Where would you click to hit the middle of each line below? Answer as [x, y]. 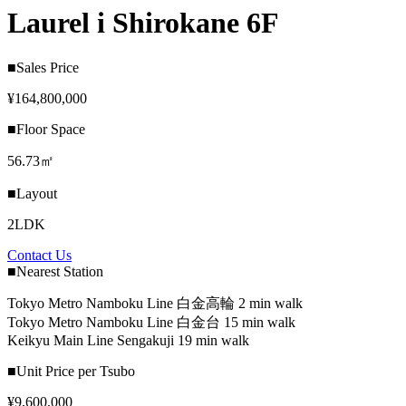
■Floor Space [46, 129]
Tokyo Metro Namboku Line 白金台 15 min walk [151, 322]
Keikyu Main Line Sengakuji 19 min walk [128, 340]
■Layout [32, 193]
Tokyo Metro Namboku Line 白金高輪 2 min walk [155, 303]
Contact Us [39, 255]
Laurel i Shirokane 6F [143, 23]
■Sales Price [43, 67]
